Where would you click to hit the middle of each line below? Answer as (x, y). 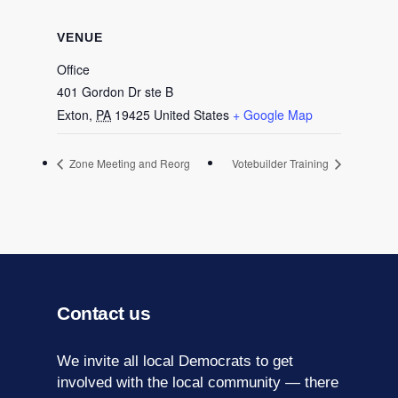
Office (73, 69)
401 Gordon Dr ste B (115, 91)
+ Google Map (273, 114)
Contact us (103, 314)
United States (191, 114)
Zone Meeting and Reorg (128, 163)
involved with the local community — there (198, 383)
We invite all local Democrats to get (175, 362)
